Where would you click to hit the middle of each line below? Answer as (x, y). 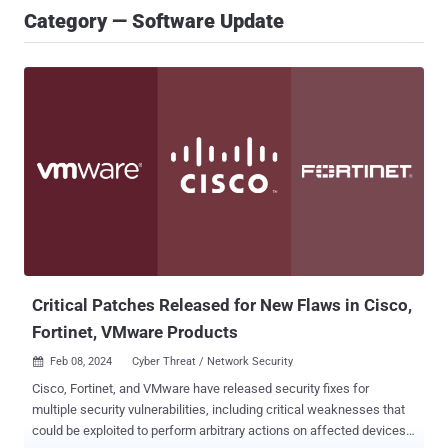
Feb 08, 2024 (81, 362)
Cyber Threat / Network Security (212, 362)
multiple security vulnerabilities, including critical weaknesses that (218, 410)
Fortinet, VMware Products (135, 332)
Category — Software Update (154, 21)
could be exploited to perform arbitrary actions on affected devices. (220, 431)
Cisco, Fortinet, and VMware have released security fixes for (200, 389)
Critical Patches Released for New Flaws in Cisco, (222, 305)
